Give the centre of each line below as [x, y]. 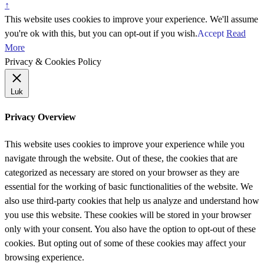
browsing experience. [44, 257]
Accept [211, 34]
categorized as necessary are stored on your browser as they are [122, 172]
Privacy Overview [40, 117]
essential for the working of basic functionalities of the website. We [129, 186]
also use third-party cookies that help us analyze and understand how [132, 200]
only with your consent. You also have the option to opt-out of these [130, 229]
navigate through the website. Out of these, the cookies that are [121, 158]
